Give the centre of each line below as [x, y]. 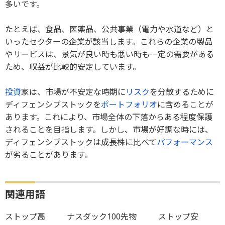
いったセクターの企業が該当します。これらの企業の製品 [109, 42]
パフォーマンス [185, 142]
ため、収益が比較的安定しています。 [73, 67]
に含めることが [185, 104]
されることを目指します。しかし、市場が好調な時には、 [109, 130]
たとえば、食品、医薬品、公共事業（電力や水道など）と [109, 29]
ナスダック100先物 [102, 216]
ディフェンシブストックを [53, 104]
